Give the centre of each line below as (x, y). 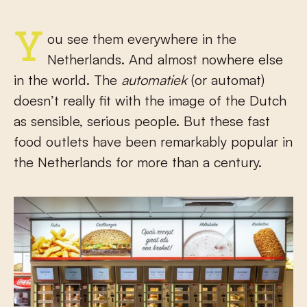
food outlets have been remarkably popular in (153, 142)
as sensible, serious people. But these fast (142, 121)
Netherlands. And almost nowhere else (165, 59)
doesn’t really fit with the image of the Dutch (150, 100)
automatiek (154, 80)
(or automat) (226, 80)
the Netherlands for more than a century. (138, 162)
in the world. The (67, 80)
